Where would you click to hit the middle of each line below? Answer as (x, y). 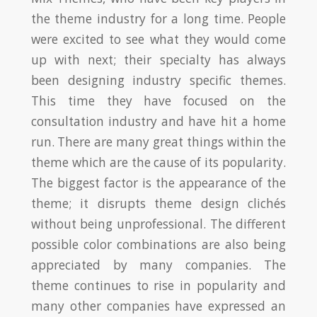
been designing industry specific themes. (158, 80)
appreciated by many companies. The (158, 265)
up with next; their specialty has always (158, 60)
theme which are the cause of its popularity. (158, 162)
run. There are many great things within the (158, 142)
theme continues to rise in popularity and (158, 286)
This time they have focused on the (158, 101)
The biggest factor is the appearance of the (158, 183)
